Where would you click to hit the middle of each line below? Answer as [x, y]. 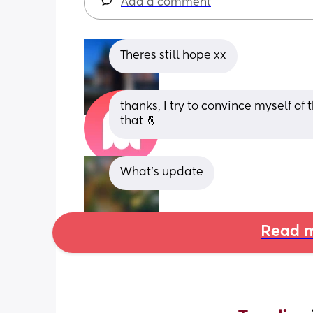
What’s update [162, 172]
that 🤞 [139, 121]
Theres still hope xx [173, 56]
